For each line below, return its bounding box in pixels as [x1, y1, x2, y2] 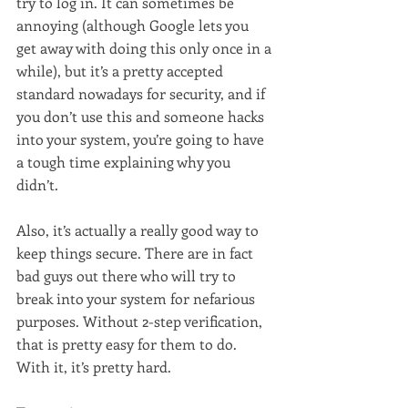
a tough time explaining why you [16, 152, 234, 172]
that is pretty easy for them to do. [16, 334, 240, 354]
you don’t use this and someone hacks [16, 107, 268, 127]
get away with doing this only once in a [16, 38, 275, 58]
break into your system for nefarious [16, 289, 259, 309]
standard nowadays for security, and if [16, 84, 269, 104]
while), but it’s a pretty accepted [16, 61, 227, 81]
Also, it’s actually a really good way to [16, 220, 262, 240]
